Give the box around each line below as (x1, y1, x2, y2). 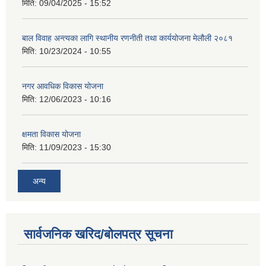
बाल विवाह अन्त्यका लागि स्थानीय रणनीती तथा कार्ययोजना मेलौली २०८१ (22, 33, 233, 43)
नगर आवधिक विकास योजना (22, 81, 103, 91)
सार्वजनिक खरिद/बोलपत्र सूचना (24, 226, 173, 242)
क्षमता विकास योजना (22, 129, 81, 140)
